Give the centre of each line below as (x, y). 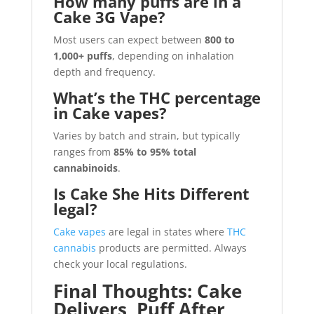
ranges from (83, 151)
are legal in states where (166, 231)
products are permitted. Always (171, 247)
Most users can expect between (129, 39)
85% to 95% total (155, 151)
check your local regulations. (120, 264)
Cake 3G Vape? (109, 16)
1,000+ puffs (82, 55)
